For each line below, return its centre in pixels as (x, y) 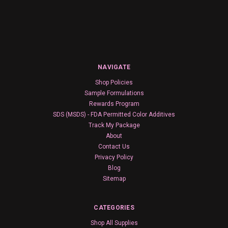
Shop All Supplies (114, 223)
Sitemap (114, 179)
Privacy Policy (114, 157)
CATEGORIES (114, 208)
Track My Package (114, 125)
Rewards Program (114, 104)
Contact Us (114, 147)
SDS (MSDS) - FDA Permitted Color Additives (114, 115)
